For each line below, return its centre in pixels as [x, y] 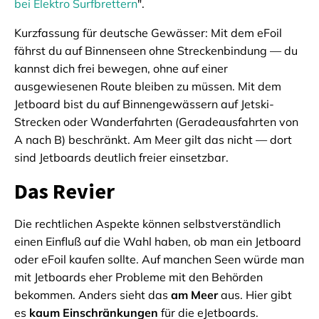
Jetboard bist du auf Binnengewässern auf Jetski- [144, 104]
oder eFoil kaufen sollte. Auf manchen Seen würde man [159, 260]
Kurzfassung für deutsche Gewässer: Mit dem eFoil [148, 33]
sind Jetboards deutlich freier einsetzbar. [121, 158]
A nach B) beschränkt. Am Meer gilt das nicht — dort [153, 140]
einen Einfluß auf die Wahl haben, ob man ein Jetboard [158, 242]
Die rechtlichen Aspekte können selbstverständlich [147, 224]
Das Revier [64, 191]
